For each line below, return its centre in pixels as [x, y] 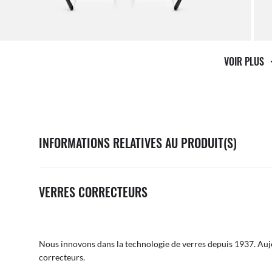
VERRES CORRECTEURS [93, 192]
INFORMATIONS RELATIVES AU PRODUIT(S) [138, 143]
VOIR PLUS [245, 61]
